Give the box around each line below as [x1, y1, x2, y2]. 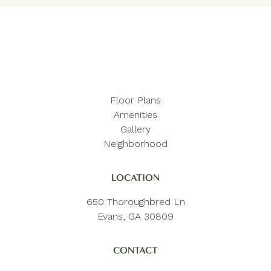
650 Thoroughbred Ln [86, 195, 185, 207]
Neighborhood [103, 137, 168, 149]
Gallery [120, 123, 151, 135]
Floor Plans [110, 94, 161, 106]
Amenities [114, 108, 157, 120]
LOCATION [111, 171, 160, 183]
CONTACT [113, 244, 158, 256]
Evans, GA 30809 [97, 210, 174, 222]
